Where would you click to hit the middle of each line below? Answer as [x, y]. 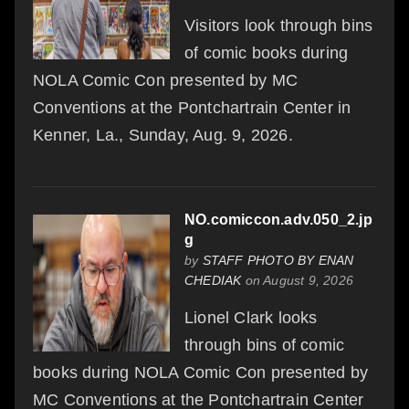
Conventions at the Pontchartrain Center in [192, 108]
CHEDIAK [213, 281]
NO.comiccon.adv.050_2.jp [278, 220]
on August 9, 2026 [298, 281]
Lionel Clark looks [251, 318]
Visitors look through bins [279, 26]
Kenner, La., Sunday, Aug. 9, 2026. [163, 136]
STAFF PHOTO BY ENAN [278, 261]
